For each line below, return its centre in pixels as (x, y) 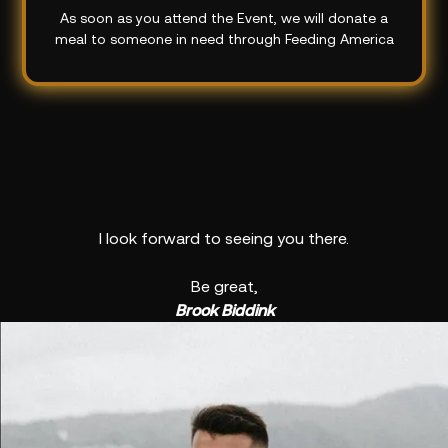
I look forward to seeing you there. (224, 238)
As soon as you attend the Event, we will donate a (224, 17)
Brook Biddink (224, 310)
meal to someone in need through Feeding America (224, 38)
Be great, (224, 286)
